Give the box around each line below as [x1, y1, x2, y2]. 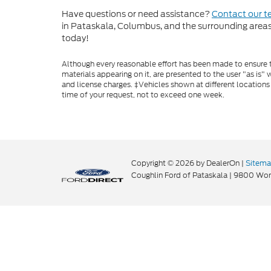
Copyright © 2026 [131, 158, 196, 168]
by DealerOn [196, 158, 240, 168]
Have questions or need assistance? [62, 8, 212, 20]
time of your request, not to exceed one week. [62, 90, 224, 100]
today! [62, 32, 89, 44]
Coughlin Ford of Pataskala [131, 170, 227, 180]
